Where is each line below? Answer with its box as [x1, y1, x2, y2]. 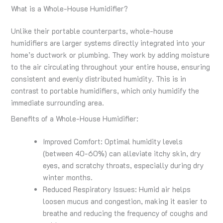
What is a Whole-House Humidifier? [11, 3, 128, 13]
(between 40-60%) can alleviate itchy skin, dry [43, 148, 201, 158]
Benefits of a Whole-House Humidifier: [11, 113, 139, 123]
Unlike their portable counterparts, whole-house [11, 26, 174, 36]
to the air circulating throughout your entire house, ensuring [11, 62, 211, 72]
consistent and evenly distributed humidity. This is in [11, 74, 187, 84]
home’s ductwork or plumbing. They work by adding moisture [11, 50, 210, 60]
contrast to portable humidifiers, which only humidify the [11, 86, 200, 96]
